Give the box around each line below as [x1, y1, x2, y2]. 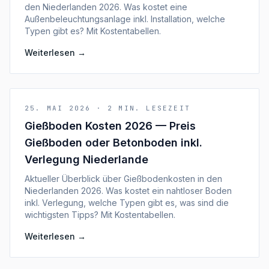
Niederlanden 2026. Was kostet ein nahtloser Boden [25, 186, 232, 196]
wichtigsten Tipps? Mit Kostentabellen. [25, 210, 175, 220]
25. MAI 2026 [25, 104, 91, 112]
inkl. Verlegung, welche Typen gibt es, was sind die [25, 198, 229, 208]
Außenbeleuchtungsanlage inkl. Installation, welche [25, 14, 225, 24]
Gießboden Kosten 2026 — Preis [25, 119, 196, 132]
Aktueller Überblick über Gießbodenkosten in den [25, 174, 222, 184]
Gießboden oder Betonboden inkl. [25, 136, 202, 149]
